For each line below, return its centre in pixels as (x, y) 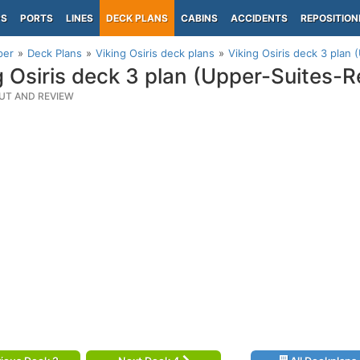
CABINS (199, 18)
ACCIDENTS (259, 18)
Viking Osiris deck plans (155, 53)
